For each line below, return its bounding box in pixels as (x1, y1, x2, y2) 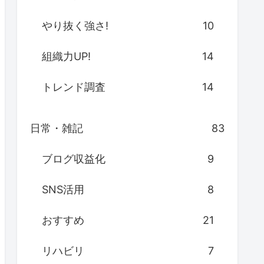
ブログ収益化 (42, 153, 105, 166)
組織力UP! (42, 50, 91, 63)
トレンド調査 (42, 81, 105, 94)
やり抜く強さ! (42, 19, 108, 32)
